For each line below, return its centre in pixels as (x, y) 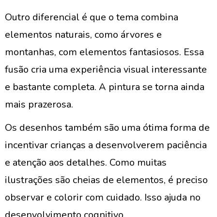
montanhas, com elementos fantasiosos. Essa (104, 52)
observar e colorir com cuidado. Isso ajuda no (103, 197)
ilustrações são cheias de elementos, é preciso (106, 180)
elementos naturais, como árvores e (83, 35)
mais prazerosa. (39, 104)
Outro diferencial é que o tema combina (92, 17)
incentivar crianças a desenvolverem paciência (106, 145)
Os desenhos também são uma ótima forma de (107, 128)
